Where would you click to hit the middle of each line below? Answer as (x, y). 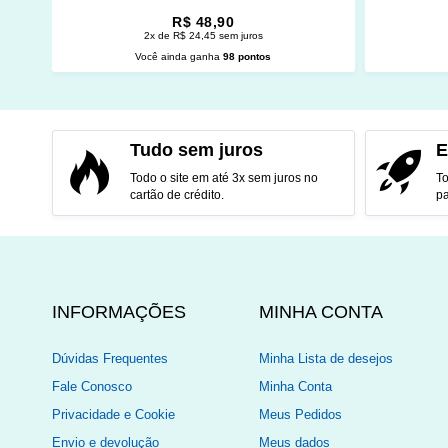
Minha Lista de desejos (325, 358)
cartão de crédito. (176, 195)
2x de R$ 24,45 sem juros (203, 35)
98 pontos (247, 56)
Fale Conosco (92, 386)
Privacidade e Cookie (113, 414)
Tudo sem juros (196, 150)
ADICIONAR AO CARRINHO (193, 91)
